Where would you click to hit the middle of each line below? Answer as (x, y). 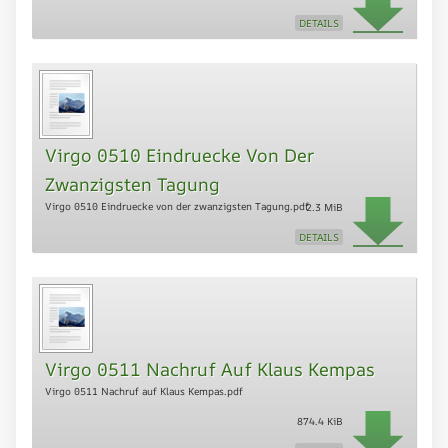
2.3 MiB (324, 207)
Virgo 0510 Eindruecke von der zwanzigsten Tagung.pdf (177, 206)
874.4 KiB (320, 420)
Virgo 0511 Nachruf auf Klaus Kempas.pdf (144, 390)
